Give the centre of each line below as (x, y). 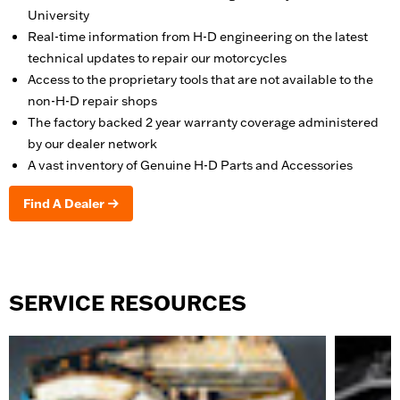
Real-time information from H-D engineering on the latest (198, 36)
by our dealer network (92, 143)
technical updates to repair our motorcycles (157, 58)
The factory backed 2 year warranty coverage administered (203, 122)
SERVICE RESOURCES (128, 303)
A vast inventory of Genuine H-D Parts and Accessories (190, 165)
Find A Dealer (64, 203)
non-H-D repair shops (92, 100)
